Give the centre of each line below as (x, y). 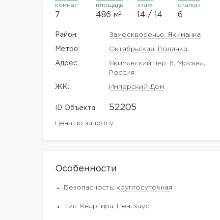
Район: (66, 35)
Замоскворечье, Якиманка (155, 35)
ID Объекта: (76, 108)
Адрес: (67, 63)
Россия (122, 73)
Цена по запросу (84, 123)
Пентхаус (133, 206)
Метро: (67, 49)
